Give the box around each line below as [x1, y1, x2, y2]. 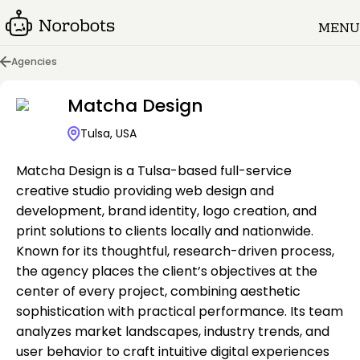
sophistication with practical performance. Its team [16, 302, 343, 321]
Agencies [11, 55, 57, 68]
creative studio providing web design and [16, 182, 274, 200]
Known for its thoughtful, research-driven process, [16, 242, 334, 260]
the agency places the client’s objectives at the [16, 262, 317, 280]
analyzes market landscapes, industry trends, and [16, 322, 329, 341]
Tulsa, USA [80, 125, 137, 141]
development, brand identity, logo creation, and [16, 202, 317, 220]
